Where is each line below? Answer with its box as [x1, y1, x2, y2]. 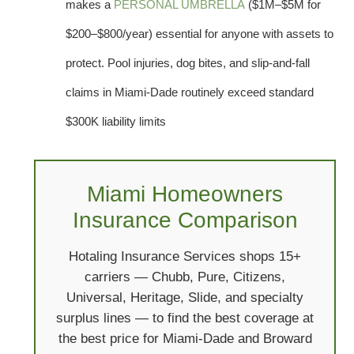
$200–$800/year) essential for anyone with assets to [66, 26, 333, 40]
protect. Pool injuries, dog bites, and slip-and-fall [66, 55, 310, 70]
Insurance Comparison [72, 207, 298, 232]
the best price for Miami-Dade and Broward [58, 330, 312, 345]
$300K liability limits [66, 114, 166, 128]
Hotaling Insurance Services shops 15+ [69, 248, 301, 263]
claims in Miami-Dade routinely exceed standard [66, 85, 314, 99]
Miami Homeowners [87, 181, 283, 206]
